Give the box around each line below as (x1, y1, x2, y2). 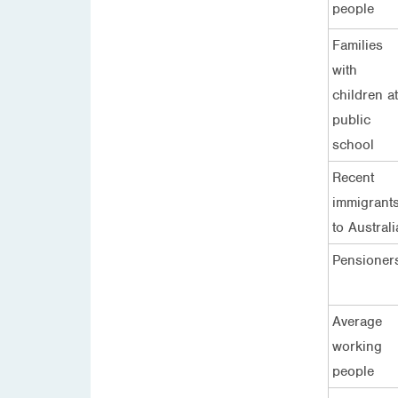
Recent (331, 168, 374, 187)
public (331, 110, 370, 129)
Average (331, 312, 382, 330)
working (331, 337, 382, 355)
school (331, 135, 374, 154)
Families (331, 36, 383, 54)
